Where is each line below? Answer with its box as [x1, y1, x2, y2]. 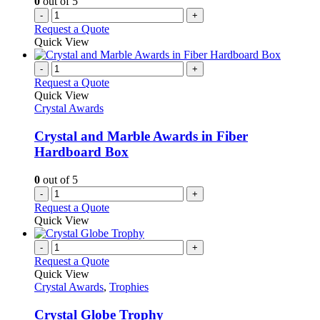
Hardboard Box [34, 144, 129, 160]
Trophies [109, 280, 149, 293]
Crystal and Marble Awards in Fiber [34, 129, 248, 144]
